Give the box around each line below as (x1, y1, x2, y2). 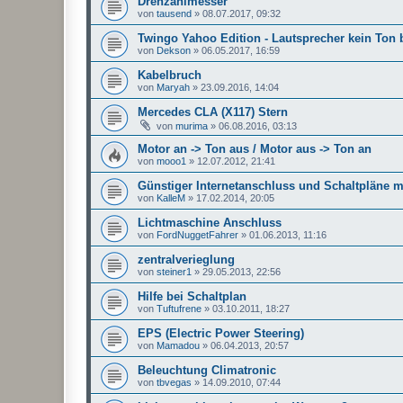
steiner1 (157, 265, 192, 277)
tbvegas (157, 376, 192, 388)
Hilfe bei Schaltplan (138, 289, 246, 303)
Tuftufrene (157, 302, 201, 314)
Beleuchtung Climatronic (138, 363, 276, 377)
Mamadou (157, 339, 200, 351)
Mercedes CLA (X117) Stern (138, 104, 288, 119)
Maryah (157, 81, 190, 93)
